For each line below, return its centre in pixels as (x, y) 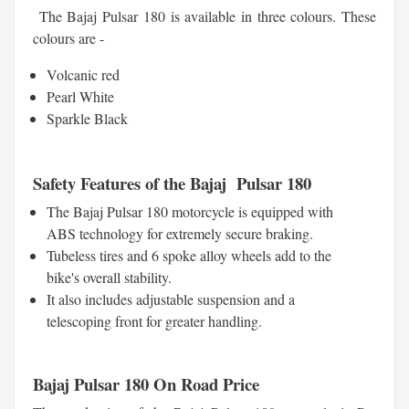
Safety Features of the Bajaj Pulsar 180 (172, 183)
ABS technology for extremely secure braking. (180, 233)
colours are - (68, 37)
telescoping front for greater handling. (154, 320)
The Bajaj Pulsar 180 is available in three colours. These (208, 16)
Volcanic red (83, 74)
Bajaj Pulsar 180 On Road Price (146, 383)
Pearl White (80, 96)
